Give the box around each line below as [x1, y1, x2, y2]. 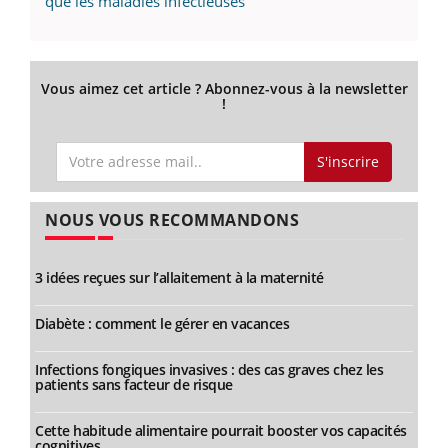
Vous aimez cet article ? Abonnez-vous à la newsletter [40, 79, 408, 99]
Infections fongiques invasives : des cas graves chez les [35, 360, 383, 380]
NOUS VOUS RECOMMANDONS [45, 209, 299, 232]
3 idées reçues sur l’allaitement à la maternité [35, 268, 324, 288]
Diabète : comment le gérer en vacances [35, 314, 289, 334]
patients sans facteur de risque [35, 375, 233, 395]
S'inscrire [316, 151, 379, 171]
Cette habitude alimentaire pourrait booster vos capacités [35, 421, 407, 441]
